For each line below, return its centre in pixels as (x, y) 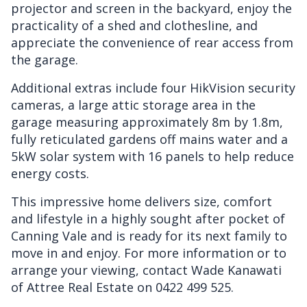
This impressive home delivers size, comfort (142, 201)
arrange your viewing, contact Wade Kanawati (146, 270)
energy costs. (50, 173)
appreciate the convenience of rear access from (152, 42)
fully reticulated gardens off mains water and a (149, 139)
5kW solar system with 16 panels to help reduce (152, 156)
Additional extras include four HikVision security (153, 87)
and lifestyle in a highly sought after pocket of (148, 218)
